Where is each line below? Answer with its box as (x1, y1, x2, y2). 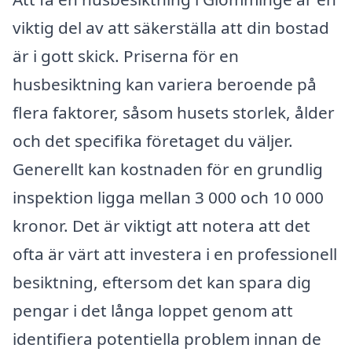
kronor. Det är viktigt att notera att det (13, 214, 310, 237)
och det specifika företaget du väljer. (13, 130, 293, 152)
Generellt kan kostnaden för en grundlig (13, 158, 323, 181)
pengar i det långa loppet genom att (13, 299, 293, 322)
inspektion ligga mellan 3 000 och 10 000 (13, 186, 324, 209)
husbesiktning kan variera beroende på (13, 73, 317, 96)
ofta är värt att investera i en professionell (13, 243, 337, 266)
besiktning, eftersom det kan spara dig (13, 271, 311, 294)
